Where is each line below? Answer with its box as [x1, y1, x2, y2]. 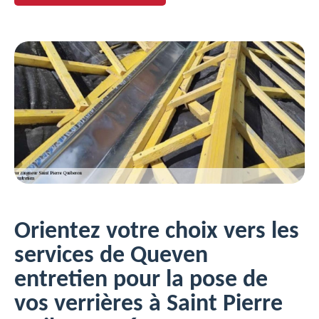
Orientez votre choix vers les [14, 219, 299, 244]
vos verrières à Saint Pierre [14, 292, 283, 317]
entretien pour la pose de [14, 268, 268, 293]
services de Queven [14, 244, 208, 268]
